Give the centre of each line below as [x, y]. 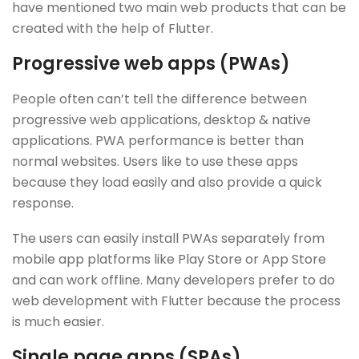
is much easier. [58, 321]
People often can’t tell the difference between [159, 99]
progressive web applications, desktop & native [161, 119]
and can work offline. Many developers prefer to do [173, 280]
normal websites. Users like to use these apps [155, 161]
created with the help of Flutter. [113, 28]
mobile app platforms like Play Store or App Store [169, 259]
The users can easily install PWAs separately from [168, 238]
